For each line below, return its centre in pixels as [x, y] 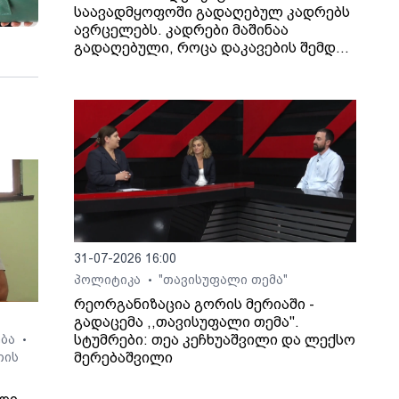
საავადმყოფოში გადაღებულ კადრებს [212, 12]
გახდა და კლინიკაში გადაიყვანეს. [200, 84]
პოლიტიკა [110, 280]
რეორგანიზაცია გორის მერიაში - [195, 305]
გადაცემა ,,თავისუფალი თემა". [187, 322]
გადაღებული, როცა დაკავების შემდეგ [214, 48]
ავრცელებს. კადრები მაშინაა [182, 30]
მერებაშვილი [124, 358]
